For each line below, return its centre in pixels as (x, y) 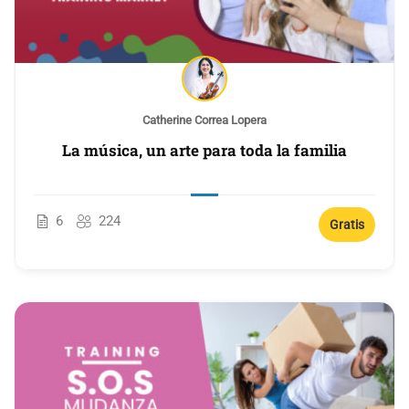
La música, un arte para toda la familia (204, 150)
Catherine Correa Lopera (204, 120)
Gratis (347, 224)
